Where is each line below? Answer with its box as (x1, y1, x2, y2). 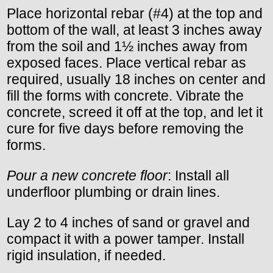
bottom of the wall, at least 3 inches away (7, 22, 262, 38)
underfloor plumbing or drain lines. (7, 184, 220, 200)
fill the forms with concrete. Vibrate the (7, 88, 244, 104)
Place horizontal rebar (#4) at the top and (7, 5, 263, 21)
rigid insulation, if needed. (7, 247, 166, 264)
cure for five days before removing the (7, 121, 244, 136)
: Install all (168, 168, 229, 184)
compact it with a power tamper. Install (7, 231, 244, 247)
